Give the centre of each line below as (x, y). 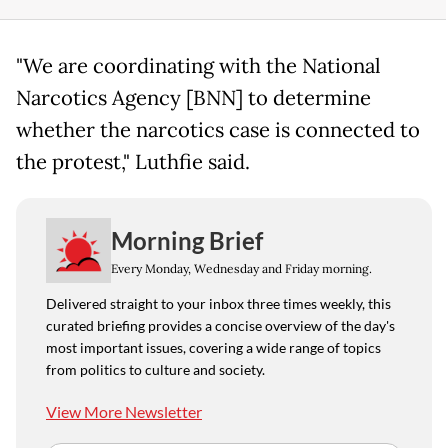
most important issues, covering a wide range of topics (213, 348)
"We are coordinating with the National (198, 66)
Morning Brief (187, 240)
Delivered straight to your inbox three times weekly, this (218, 304)
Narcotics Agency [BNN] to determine (193, 98)
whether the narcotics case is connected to (218, 130)
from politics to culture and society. (155, 370)
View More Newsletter (124, 412)
